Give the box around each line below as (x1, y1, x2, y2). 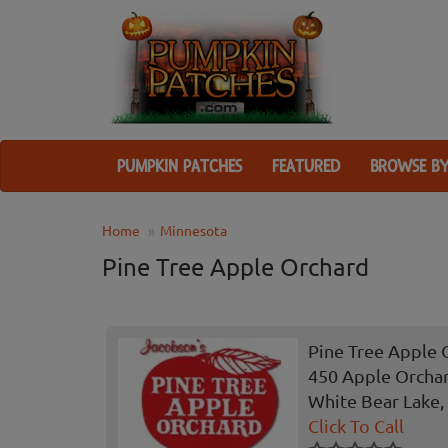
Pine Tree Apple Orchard (102, 252, 369, 282)
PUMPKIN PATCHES (117, 155, 242, 178)
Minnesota (160, 221, 227, 240)
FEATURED (272, 155, 340, 178)
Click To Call (308, 415, 404, 437)
